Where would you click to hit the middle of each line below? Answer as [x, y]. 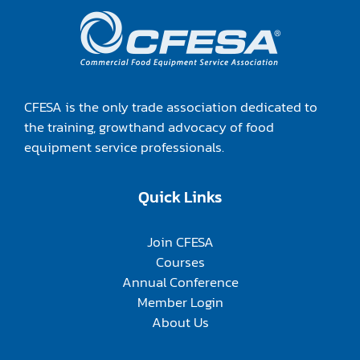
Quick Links [180, 197]
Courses [180, 262]
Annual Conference [180, 282]
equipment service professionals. [124, 147]
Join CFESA [180, 242]
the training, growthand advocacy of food [149, 127]
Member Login [180, 302]
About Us [180, 322]
